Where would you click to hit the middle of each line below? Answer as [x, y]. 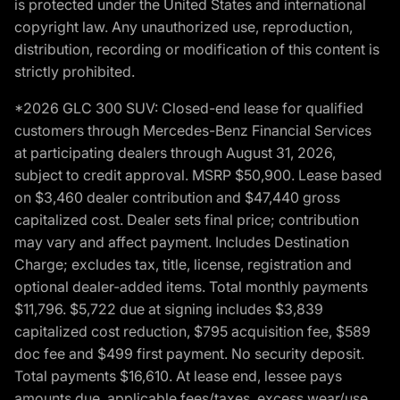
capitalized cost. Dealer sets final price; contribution [187, 220]
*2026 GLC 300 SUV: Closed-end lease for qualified [189, 108]
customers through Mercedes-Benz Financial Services [193, 131]
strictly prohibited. [75, 72]
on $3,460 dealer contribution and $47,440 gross [177, 198]
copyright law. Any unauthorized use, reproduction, [183, 27]
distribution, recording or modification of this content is [197, 50]
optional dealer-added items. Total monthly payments [191, 287]
